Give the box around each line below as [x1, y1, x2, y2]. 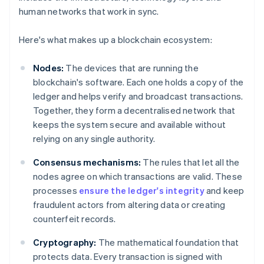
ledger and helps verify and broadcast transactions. [33, 90, 243, 103]
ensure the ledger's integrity [79, 184, 204, 197]
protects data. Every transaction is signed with [33, 250, 223, 263]
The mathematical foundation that [96, 236, 239, 249]
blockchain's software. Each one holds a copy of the [33, 76, 244, 88]
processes [33, 184, 79, 197]
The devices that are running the [64, 62, 199, 74]
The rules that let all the [141, 156, 240, 169]
